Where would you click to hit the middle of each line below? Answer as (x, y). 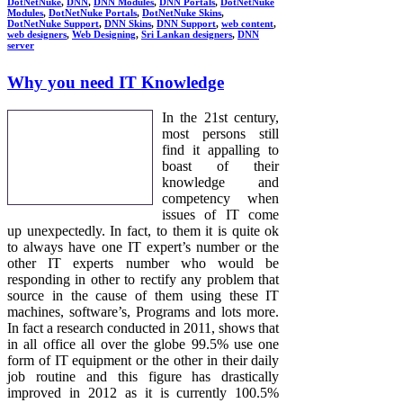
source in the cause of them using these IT (143, 296)
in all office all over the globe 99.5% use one (143, 345)
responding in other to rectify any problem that (143, 280)
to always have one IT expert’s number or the (143, 247)
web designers (37, 35)
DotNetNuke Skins (182, 13)
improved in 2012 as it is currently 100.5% (143, 393)
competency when (221, 199)
